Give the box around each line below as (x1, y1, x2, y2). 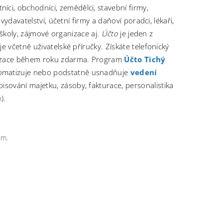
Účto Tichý (124, 54, 166, 64)
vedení (130, 67, 157, 77)
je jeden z (117, 28, 153, 38)
